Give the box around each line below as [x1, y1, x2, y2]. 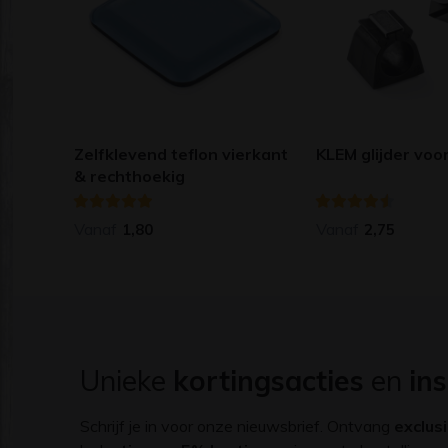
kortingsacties [173, 362, 365, 398]
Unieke [80, 362, 174, 398]
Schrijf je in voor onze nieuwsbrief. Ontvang [80, 415, 395, 436]
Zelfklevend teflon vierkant [74, 143, 288, 164]
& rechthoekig [74, 165, 185, 186]
